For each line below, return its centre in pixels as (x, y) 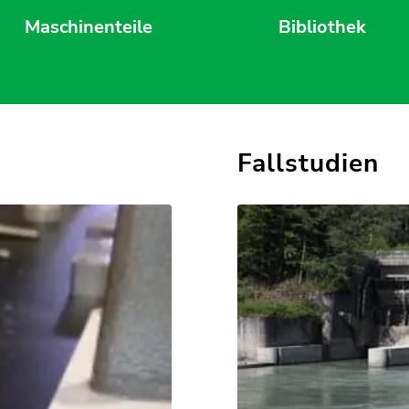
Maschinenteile (89, 27)
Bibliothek (322, 27)
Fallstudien (309, 163)
